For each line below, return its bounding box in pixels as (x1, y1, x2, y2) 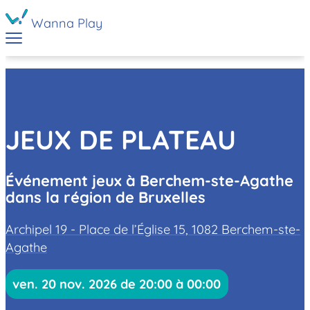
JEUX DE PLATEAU (6, 123, 236, 157)
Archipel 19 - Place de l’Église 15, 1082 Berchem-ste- (6, 221, 300, 237)
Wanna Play (31, 15, 102, 31)
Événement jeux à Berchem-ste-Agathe (6, 170, 293, 190)
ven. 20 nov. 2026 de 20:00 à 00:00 (12, 275, 221, 292)
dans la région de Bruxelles (6, 187, 206, 206)
